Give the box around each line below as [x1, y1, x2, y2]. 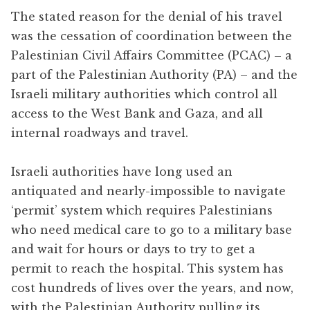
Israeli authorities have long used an [11, 164, 232, 179]
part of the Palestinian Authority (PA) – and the [11, 67, 298, 82]
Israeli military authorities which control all [11, 86, 277, 101]
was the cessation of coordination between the [11, 28, 292, 43]
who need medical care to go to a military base [11, 222, 292, 237]
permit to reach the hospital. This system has [11, 261, 284, 275]
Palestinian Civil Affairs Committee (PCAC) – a [11, 48, 292, 62]
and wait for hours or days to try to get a [11, 241, 255, 256]
